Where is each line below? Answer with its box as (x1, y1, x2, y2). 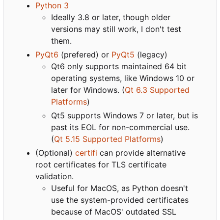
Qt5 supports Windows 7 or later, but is (51, 110, 198, 120)
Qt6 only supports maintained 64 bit (51, 61, 187, 71)
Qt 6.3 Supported (125, 84, 190, 95)
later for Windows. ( (51, 84, 125, 95)
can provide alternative (97, 147, 186, 158)
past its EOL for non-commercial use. (51, 122, 190, 132)
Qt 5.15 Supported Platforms (54, 134, 161, 144)
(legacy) (135, 49, 167, 59)
